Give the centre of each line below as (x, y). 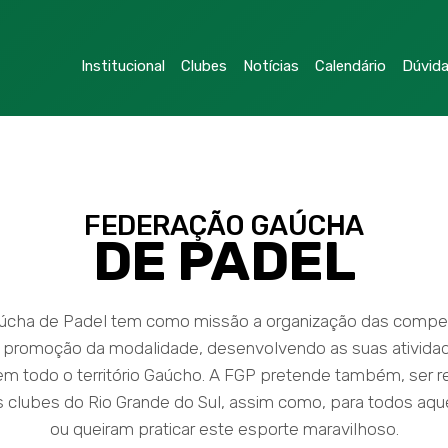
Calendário (350, 65)
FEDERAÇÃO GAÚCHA (224, 225)
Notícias (271, 65)
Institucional (123, 65)
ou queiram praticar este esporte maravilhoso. (224, 429)
